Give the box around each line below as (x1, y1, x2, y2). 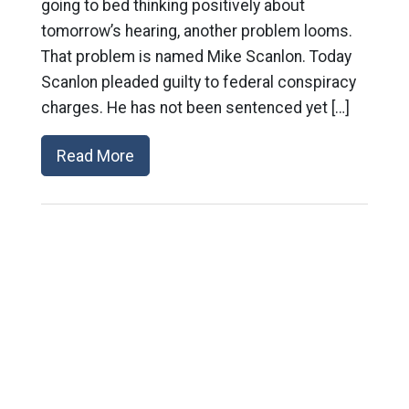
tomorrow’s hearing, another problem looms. (40, 22, 352, 40)
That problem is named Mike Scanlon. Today (40, 47, 351, 66)
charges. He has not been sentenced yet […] (40, 99, 350, 117)
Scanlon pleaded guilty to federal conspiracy (40, 73, 356, 91)
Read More (56, 146, 134, 165)
